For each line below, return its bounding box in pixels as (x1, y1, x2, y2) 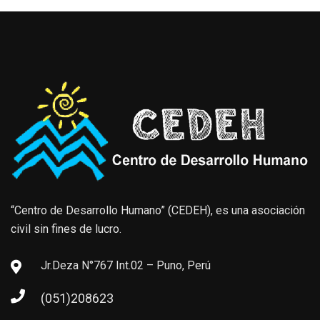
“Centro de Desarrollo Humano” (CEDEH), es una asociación (11, 203, 305, 217)
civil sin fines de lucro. (11, 221, 121, 236)
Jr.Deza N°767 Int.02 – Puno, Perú (41, 258, 211, 272)
